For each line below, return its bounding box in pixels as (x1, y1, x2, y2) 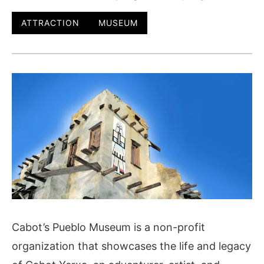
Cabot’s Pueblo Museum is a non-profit (12, 221, 205, 234)
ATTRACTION (21, 18, 80, 28)
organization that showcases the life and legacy (12, 240, 251, 253)
